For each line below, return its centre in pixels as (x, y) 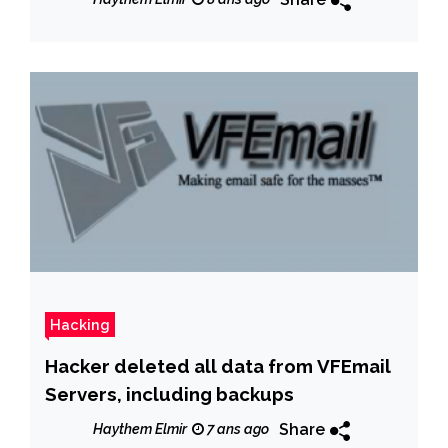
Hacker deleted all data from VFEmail (218, 365)
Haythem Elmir (140, 429)
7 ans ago (236, 429)
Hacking (80, 324)
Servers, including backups (169, 393)
